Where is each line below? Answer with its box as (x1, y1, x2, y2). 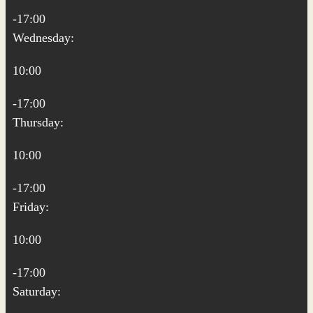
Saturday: (13, 284, 61, 298)
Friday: (13, 200, 49, 214)
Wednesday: (13, 31, 74, 45)
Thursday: (13, 115, 64, 129)
